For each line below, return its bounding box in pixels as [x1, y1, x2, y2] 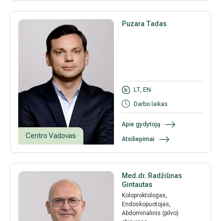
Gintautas [122, 181, 153, 189]
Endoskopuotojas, [122, 201, 171, 208]
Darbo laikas [134, 101, 168, 108]
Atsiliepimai [122, 136, 155, 143]
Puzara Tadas [122, 20, 167, 28]
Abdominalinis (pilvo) [122, 210, 179, 217]
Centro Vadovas [26, 132, 76, 140]
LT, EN [134, 86, 151, 94]
